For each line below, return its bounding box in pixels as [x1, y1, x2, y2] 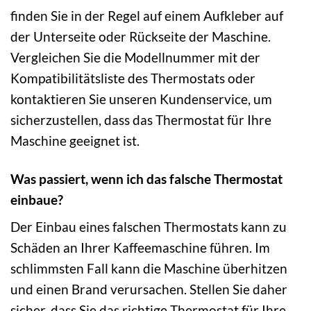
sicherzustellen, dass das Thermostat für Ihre [10, 111, 271, 128]
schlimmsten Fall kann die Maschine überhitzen [10, 260, 287, 277]
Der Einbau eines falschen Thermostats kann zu [10, 219, 287, 235]
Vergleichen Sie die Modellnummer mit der [10, 49, 260, 65]
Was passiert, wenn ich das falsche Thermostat [10, 170, 283, 187]
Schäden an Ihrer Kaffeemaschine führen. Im [10, 239, 270, 256]
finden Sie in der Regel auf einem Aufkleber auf [10, 7, 283, 24]
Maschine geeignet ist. [10, 132, 140, 149]
